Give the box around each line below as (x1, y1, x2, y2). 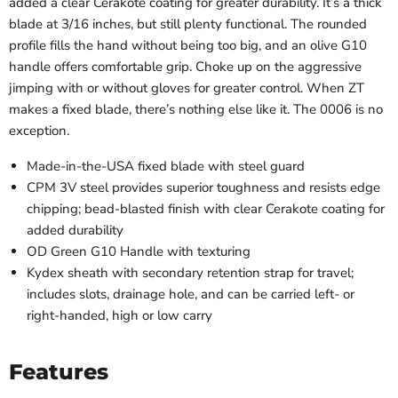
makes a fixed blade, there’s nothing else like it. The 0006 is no (9, 99, 383, 118)
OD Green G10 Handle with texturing (27, 242, 251, 260)
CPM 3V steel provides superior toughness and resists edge (27, 178, 380, 196)
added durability (27, 220, 123, 239)
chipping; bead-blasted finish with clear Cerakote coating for (27, 199, 385, 218)
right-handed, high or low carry (27, 306, 212, 324)
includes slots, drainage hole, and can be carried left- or (27, 284, 354, 303)
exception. (9, 121, 69, 139)
